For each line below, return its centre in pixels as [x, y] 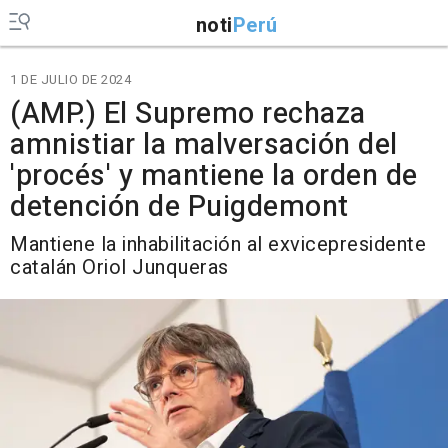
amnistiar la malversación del [204, 145]
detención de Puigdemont [179, 207]
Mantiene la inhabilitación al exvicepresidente [218, 244]
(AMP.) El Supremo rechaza [188, 114]
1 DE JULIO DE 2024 [70, 79]
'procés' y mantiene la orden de [214, 176]
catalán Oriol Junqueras [119, 267]
